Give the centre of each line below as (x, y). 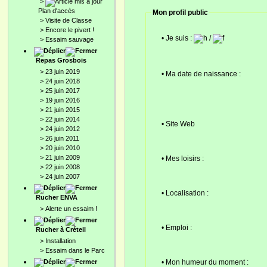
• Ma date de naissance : (203, 74)
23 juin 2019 (63, 72)
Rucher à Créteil (61, 229)
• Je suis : (177, 38)
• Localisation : (185, 193)
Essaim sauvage (69, 39)
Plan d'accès (57, 11)
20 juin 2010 (63, 148)
